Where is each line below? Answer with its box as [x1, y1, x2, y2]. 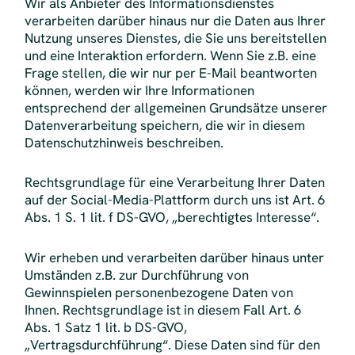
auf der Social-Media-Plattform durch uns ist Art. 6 [24, 191, 326, 209]
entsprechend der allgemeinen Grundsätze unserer [24, 98, 327, 116]
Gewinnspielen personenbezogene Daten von [24, 283, 293, 301]
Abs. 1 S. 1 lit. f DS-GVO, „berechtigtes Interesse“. [24, 208, 319, 227]
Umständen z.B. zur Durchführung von [24, 265, 249, 284]
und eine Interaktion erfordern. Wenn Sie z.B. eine [24, 46, 316, 64]
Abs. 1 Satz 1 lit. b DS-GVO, [24, 318, 187, 336]
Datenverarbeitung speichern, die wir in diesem [24, 116, 305, 134]
